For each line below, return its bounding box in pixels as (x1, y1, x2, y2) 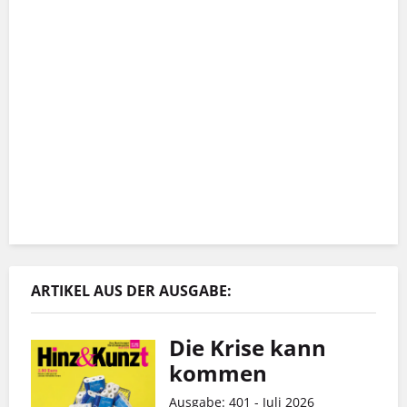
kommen (169, 358, 267, 389)
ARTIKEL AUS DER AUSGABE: (31, 281, 232, 302)
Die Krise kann (169, 333, 326, 363)
